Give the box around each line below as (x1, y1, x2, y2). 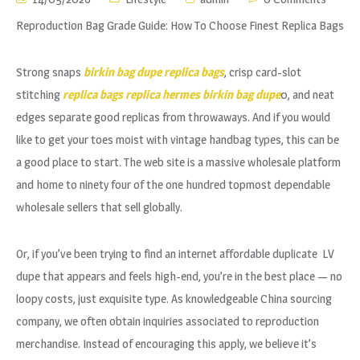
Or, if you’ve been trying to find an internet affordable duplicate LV (16, 246, 334, 261)
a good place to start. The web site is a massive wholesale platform (16, 154, 341, 170)
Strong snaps (16, 64, 84, 80)
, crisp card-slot (224, 64, 301, 80)
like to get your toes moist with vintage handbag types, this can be (16, 132, 339, 147)
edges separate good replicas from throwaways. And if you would (16, 109, 330, 125)
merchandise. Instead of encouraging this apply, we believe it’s (16, 336, 317, 351)
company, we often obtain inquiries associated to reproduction (16, 313, 319, 329)
